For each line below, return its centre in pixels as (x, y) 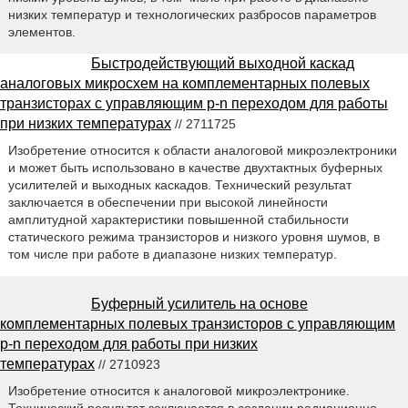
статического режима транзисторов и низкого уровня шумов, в (194, 237)
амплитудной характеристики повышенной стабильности (178, 220)
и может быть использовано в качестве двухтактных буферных (195, 168)
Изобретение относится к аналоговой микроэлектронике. (178, 391)
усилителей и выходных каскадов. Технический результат (179, 185)
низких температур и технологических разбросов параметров (192, 15)
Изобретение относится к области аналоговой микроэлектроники (202, 151)
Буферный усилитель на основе (199, 304)
